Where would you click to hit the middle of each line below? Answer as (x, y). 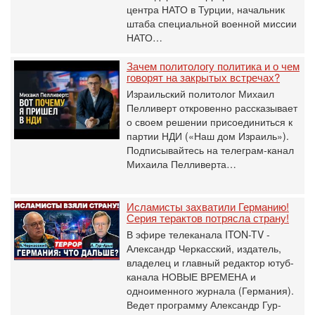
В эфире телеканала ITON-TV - (198, 234)
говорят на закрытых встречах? (203, 77)
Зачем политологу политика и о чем (213, 65)
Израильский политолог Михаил (200, 93)
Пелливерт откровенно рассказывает (212, 107)
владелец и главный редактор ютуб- (210, 262)
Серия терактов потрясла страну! (208, 217)
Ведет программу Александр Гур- (204, 304)
